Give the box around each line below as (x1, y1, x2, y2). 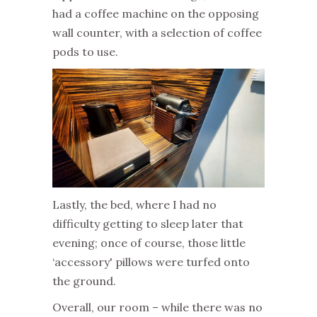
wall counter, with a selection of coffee (52, 25, 262, 40)
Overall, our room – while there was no (52, 299, 263, 314)
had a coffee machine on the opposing (52, 6, 259, 21)
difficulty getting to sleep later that (52, 216, 243, 231)
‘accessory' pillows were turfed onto (52, 254, 250, 269)
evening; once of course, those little (52, 235, 246, 250)
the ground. (52, 273, 116, 288)
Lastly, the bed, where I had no (52, 197, 217, 212)
